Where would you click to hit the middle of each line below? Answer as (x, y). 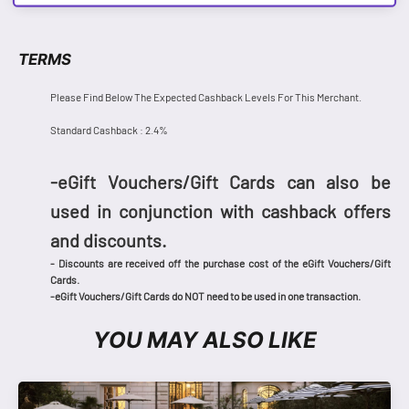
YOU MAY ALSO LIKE (204, 339)
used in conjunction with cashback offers (220, 211)
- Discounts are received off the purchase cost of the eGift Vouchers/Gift (220, 263)
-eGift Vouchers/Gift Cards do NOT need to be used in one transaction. (205, 296)
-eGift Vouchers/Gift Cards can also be (220, 182)
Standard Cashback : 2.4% (109, 130)
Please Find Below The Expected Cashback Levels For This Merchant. (206, 97)
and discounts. (109, 241)
